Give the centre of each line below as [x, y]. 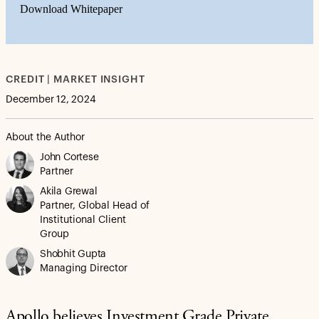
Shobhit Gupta [73, 254]
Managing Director [84, 268]
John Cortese [69, 157]
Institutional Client [83, 220]
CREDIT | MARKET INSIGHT [75, 79]
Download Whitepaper [71, 9]
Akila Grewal [69, 191]
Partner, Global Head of [95, 205]
